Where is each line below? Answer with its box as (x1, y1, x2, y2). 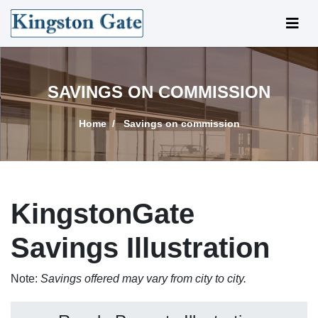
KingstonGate (11, 198, 194, 229)
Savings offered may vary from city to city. (40, 273, 246, 285)
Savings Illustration (11, 232, 270, 263)
